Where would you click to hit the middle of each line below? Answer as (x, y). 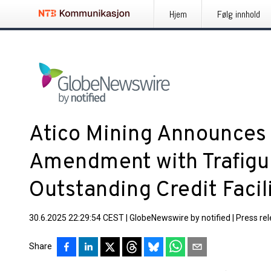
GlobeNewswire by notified (180, 218)
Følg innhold (239, 14)
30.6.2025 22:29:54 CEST (77, 218)
